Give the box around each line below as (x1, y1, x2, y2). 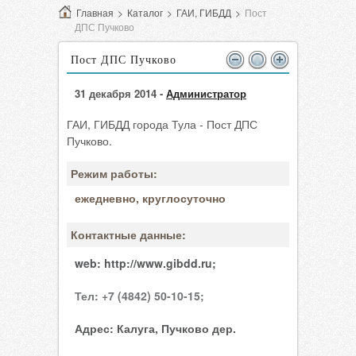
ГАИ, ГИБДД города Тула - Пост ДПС (67, 116, 257, 132)
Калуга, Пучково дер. (114, 320, 236, 336)
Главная (76, 6, 114, 19)
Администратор (166, 86, 246, 101)
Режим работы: (71, 165, 157, 181)
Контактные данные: (71, 226, 186, 242)
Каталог (127, 6, 163, 19)
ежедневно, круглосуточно (75, 190, 226, 206)
